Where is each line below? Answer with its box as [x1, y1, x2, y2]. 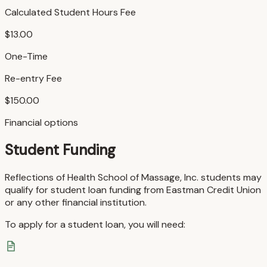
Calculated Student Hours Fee [5, 6, 136, 19]
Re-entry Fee [5, 72, 62, 85]
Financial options [5, 116, 78, 129]
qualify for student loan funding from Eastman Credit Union [5, 184, 261, 197]
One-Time [5, 50, 48, 63]
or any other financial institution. [5, 196, 147, 209]
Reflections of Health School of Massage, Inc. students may [5, 171, 262, 184]
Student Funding [5, 141, 116, 160]
